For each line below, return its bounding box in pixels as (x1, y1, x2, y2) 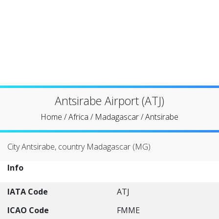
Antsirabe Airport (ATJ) (55, 93, 164, 109)
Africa (68, 111, 88, 122)
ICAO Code (7, 205, 49, 216)
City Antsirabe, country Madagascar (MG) (7, 141, 151, 152)
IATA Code (7, 186, 48, 197)
